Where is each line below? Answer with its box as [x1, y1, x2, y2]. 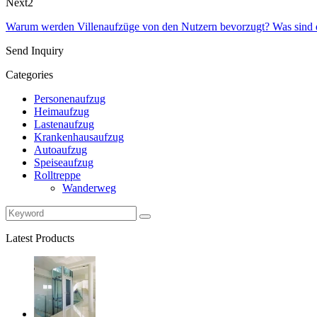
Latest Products [6, 231, 74, 244]
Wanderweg [62, 181, 116, 194]
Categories [6, 68, 53, 81]
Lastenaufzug [34, 117, 94, 130]
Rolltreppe [34, 168, 81, 181]
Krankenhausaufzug [34, 130, 124, 143]
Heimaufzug [34, 105, 89, 117]
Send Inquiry [6, 44, 64, 57]
